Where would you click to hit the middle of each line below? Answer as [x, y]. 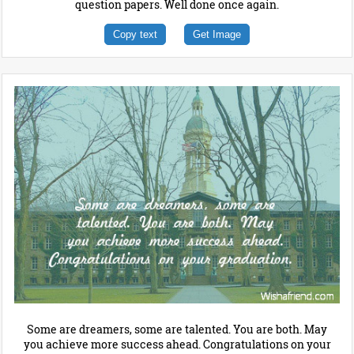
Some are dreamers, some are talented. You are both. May [177, 330]
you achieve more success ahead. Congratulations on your [177, 345]
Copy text [135, 35]
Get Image [217, 35]
